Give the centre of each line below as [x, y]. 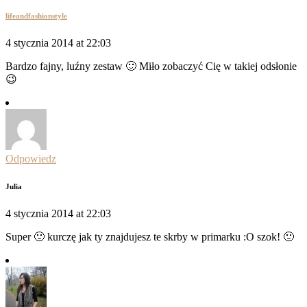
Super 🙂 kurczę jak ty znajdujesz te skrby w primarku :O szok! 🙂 [150, 237]
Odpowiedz [31, 159]
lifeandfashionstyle [36, 16]
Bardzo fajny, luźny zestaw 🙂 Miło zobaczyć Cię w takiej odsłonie [151, 66]
